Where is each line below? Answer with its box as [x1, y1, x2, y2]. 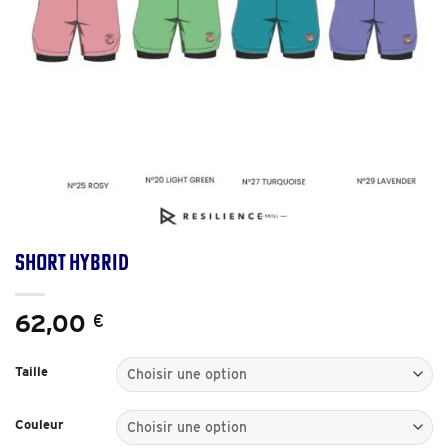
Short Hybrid [15, 247, 129, 276]
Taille [15, 363, 48, 379]
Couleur [15, 416, 64, 432]
